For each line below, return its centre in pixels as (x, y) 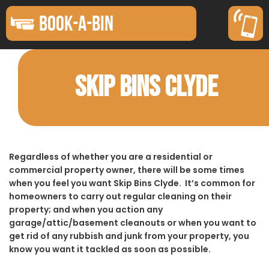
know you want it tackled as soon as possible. (110, 249)
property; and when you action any (86, 209)
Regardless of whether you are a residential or (111, 156)
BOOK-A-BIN (76, 23)
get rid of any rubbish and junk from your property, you (129, 236)
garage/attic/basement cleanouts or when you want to (133, 222)
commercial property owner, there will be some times (127, 170)
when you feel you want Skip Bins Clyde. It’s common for (132, 183)
